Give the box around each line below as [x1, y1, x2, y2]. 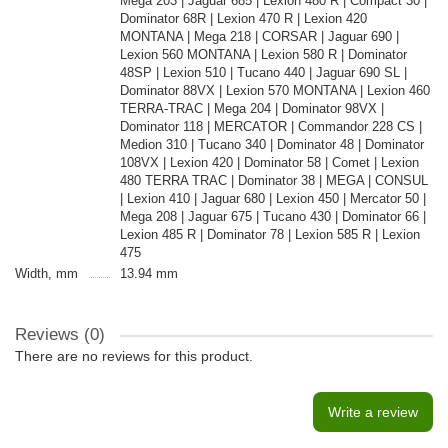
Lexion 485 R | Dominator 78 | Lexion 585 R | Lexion [119, 227, 420, 242]
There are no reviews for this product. [15, 348, 253, 364]
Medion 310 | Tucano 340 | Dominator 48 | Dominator [119, 137, 424, 152]
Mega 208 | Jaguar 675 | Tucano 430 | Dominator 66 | [119, 209, 426, 224]
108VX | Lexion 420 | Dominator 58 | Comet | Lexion [119, 155, 419, 170]
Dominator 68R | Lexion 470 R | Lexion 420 [119, 11, 367, 26]
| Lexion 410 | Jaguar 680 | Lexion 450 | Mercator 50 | [119, 191, 426, 206]
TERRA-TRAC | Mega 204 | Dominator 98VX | [119, 101, 384, 116]
